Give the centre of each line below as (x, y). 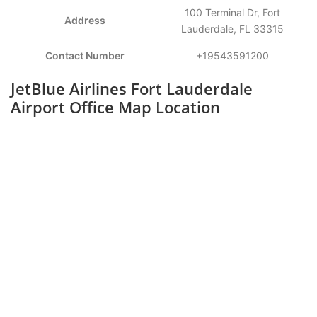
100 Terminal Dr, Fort (232, 12)
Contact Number (85, 56)
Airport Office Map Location (115, 107)
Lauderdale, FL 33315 (232, 29)
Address (85, 20)
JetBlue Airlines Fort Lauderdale (132, 88)
